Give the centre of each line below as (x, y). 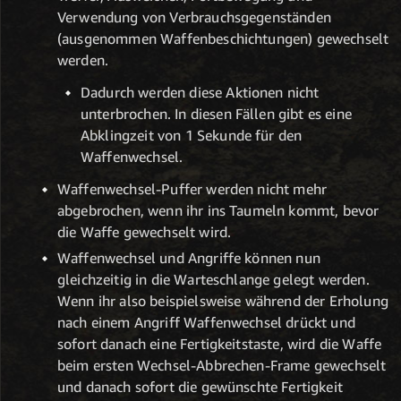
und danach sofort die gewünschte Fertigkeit (200, 387)
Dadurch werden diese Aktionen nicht (200, 92)
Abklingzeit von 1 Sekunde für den (192, 135)
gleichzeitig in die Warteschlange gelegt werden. (213, 280)
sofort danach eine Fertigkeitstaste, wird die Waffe (220, 344)
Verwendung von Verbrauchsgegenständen (194, 17)
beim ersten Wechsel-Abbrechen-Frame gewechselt (222, 366)
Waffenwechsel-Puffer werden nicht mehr (192, 188)
